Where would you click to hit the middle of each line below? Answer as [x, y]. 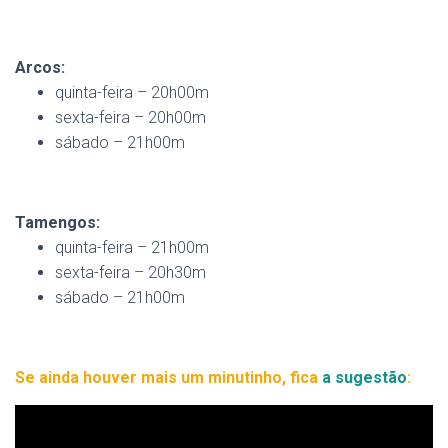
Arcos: [40, 67]
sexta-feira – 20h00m [130, 117]
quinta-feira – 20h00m [132, 92]
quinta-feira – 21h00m [132, 247]
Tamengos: [57, 222]
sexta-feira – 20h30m [130, 272]
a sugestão [364, 377]
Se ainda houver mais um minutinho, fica [168, 377]
